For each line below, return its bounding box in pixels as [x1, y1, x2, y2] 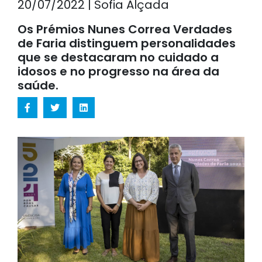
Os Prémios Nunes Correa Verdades [18, 20, 232, 37]
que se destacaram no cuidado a [18, 49, 219, 65]
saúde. [18, 77, 58, 94]
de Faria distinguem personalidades [18, 35, 236, 51]
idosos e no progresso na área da [18, 63, 219, 80]
